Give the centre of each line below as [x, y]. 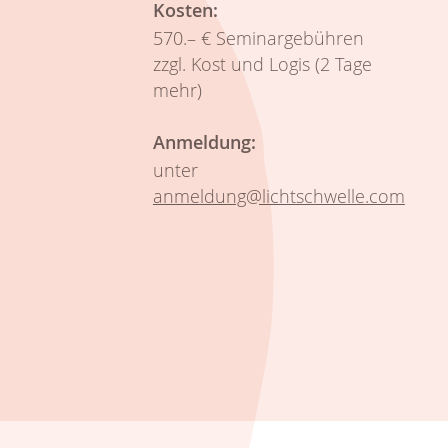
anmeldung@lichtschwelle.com [278, 195]
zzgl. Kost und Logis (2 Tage [262, 63]
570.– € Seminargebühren [258, 37]
